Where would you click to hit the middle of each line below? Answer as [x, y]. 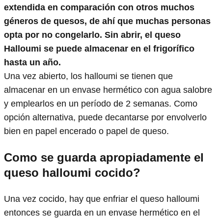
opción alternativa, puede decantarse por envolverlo [105, 118]
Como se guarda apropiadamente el [104, 158]
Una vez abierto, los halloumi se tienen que [88, 76]
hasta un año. [32, 63]
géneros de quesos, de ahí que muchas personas [107, 21]
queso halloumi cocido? [72, 173]
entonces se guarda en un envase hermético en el [102, 213]
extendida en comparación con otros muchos [99, 8]
